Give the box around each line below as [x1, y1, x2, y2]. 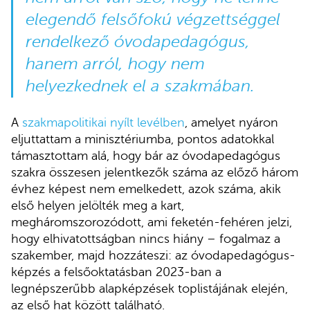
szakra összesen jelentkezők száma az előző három [11, 165, 298, 179]
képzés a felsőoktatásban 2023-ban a [11, 264, 221, 279]
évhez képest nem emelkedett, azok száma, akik [11, 181, 281, 196]
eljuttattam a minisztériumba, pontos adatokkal [11, 131, 274, 146]
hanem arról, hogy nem [25, 54, 205, 73]
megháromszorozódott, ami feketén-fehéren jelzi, [11, 215, 292, 229]
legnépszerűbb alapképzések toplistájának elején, [11, 281, 288, 295]
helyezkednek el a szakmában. [25, 76, 255, 95]
